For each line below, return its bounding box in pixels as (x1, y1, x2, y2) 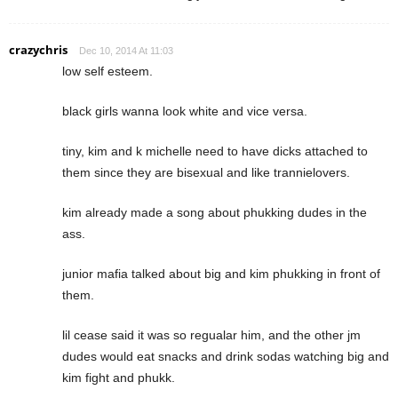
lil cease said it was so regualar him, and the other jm (62, 327, 361, 342)
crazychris (9, 41, 68, 58)
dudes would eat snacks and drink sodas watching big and (62, 348, 389, 363)
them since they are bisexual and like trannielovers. (62, 164, 350, 179)
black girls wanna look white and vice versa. (62, 103, 307, 118)
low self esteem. (62, 63, 153, 78)
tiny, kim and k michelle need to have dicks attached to (62, 143, 368, 158)
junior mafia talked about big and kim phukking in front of (62, 266, 380, 281)
